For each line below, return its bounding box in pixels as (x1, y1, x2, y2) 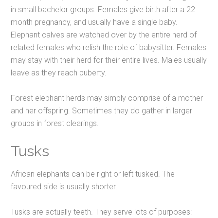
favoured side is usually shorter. (11, 182, 118, 192)
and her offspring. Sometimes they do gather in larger (11, 106, 193, 116)
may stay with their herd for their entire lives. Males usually (11, 55, 207, 65)
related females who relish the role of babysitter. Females (11, 43, 207, 53)
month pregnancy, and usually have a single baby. (11, 18, 178, 27)
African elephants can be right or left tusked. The (11, 169, 175, 179)
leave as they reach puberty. (11, 68, 107, 78)
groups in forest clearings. (11, 119, 99, 128)
